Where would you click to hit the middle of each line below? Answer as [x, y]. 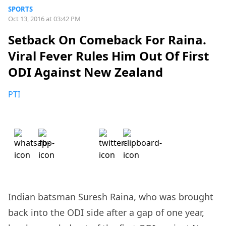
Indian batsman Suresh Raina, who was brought [111, 197]
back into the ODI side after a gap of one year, [106, 213]
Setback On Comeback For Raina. [107, 40]
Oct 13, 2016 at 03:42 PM [44, 19]
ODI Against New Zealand [86, 72]
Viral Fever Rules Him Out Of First [108, 56]
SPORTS [20, 9]
